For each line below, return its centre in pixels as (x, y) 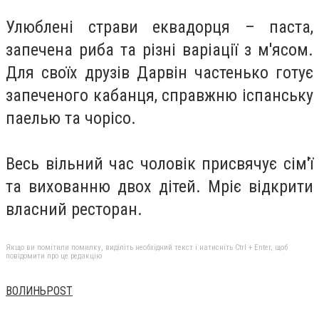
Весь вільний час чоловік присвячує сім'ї (159, 164)
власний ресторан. (74, 210)
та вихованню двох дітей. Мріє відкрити (159, 187)
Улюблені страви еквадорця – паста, (159, 27)
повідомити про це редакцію (54, 256)
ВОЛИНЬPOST (39, 291)
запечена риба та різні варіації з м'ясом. (159, 50)
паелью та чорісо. (71, 119)
